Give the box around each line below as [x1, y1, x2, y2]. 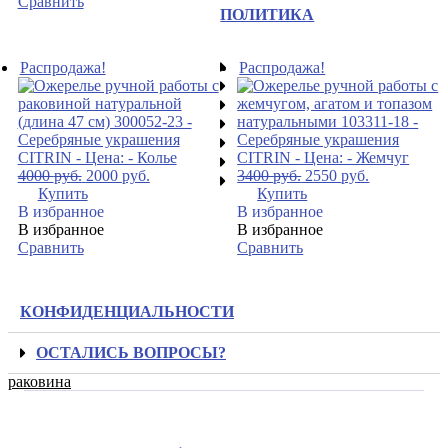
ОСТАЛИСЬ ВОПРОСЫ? [36, 344, 226, 362]
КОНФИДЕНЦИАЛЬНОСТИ [20, 303, 234, 321]
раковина [8, 373, 71, 391]
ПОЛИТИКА [220, 5, 315, 23]
